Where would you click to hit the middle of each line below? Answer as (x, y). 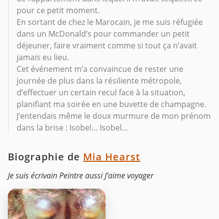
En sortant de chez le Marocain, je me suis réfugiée (110, 22)
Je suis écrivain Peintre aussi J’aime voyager (81, 175)
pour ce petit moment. (58, 10)
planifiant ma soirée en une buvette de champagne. (111, 104)
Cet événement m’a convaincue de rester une (100, 69)
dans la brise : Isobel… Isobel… (72, 127)
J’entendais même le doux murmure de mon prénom (114, 116)
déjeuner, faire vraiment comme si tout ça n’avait (107, 45)
